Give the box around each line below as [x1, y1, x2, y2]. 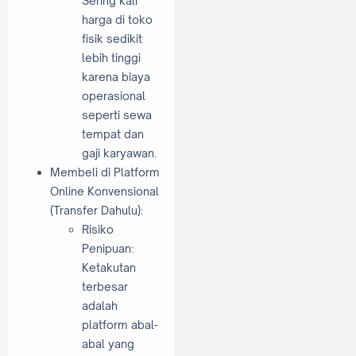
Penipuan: [82, 242, 133, 256]
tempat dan [82, 127, 144, 141]
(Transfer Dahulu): [50, 203, 143, 218]
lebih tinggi [82, 51, 141, 65]
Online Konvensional [50, 184, 159, 199]
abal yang [82, 337, 134, 351]
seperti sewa [82, 108, 152, 122]
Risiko [82, 222, 114, 237]
